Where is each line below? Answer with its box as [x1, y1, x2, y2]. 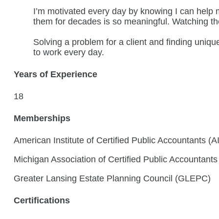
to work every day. [33, 47, 104, 57]
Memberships [14, 113, 70, 123]
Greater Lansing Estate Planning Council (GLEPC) [14, 173, 211, 183]
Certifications [14, 195, 70, 205]
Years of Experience [14, 69, 97, 79]
